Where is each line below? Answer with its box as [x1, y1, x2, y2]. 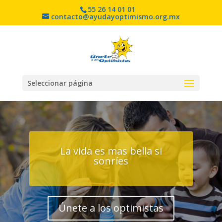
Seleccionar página [27, 78, 93, 88]
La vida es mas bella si [60, 144, 162, 158]
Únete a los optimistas [58, 201, 164, 215]
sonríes [94, 154, 128, 168]
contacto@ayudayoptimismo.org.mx [51, 11, 180, 21]
